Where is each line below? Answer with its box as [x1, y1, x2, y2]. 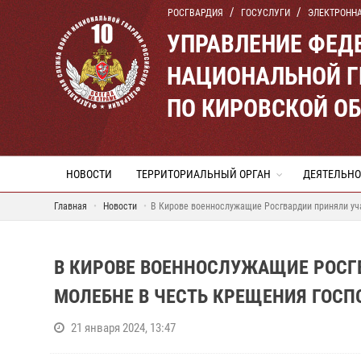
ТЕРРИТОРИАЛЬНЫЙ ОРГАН [136, 168, 271, 180]
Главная [54, 201, 87, 212]
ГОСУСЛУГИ [241, 7, 290, 19]
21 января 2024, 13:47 [71, 321, 176, 335]
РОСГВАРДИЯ [168, 7, 223, 19]
